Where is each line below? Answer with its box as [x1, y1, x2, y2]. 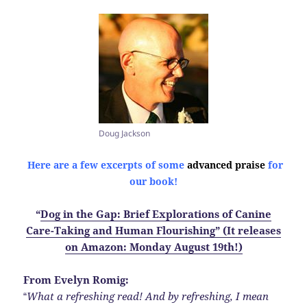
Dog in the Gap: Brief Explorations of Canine [40, 207, 271, 221]
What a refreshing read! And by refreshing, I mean [27, 289, 269, 304]
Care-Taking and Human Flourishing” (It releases [26, 223, 281, 238]
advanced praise [186, 158, 265, 172]
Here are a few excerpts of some [24, 158, 187, 172]
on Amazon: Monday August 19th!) [64, 240, 243, 254]
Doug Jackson [99, 127, 150, 140]
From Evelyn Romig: [23, 273, 130, 287]
